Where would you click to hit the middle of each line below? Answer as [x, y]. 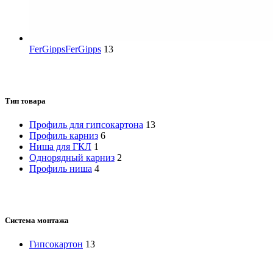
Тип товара [25, 101]
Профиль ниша [61, 169]
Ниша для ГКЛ [60, 147]
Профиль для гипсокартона [86, 125]
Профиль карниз [64, 136]
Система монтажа [37, 221]
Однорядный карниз [72, 158]
